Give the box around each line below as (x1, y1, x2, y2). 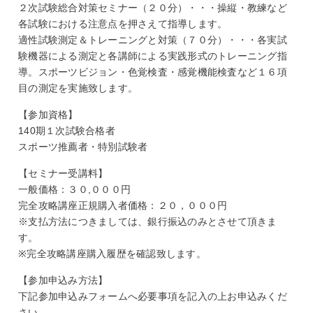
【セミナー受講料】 (18, 167, 108, 179)
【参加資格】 (18, 108, 78, 120)
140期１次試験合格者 (18, 124, 115, 136)
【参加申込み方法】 (18, 274, 108, 286)
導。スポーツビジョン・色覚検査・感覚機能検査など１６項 (18, 66, 287, 78)
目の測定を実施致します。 (18, 82, 138, 94)
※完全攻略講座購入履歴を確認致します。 (18, 247, 206, 259)
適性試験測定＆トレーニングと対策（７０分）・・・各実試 (18, 34, 287, 45)
